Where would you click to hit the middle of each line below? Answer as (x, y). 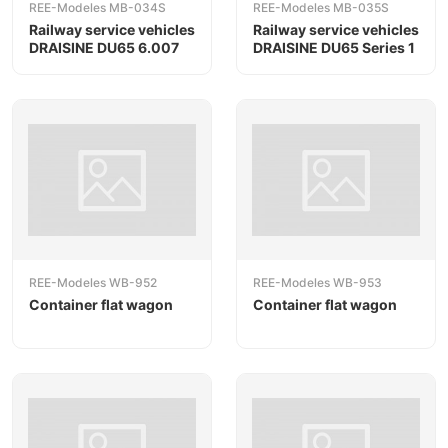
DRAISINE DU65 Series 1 (334, 48)
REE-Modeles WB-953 (317, 282)
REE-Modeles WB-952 (93, 282)
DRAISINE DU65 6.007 (104, 48)
